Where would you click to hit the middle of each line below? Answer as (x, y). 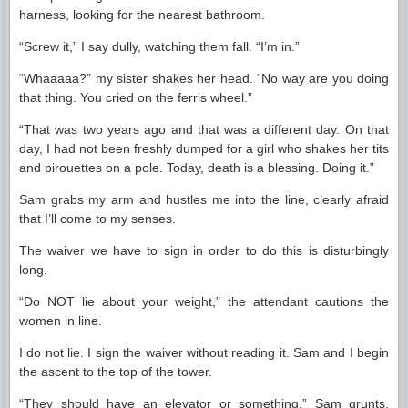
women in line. (61, 321)
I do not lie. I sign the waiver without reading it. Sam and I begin (204, 352)
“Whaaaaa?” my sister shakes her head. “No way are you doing (204, 78)
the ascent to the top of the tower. (116, 372)
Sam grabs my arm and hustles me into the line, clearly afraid (204, 199)
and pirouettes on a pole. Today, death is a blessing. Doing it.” (197, 168)
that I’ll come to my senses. (97, 219)
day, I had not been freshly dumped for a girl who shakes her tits (204, 148)
